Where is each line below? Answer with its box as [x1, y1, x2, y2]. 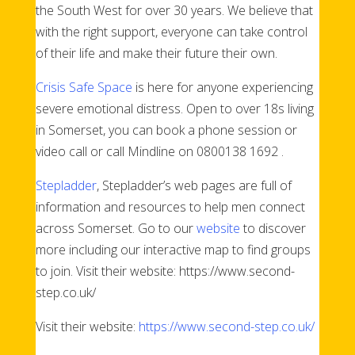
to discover [239, 219, 306, 237]
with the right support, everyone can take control [35, 22, 307, 40]
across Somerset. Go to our [35, 219, 197, 237]
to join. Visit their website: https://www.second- [35, 261, 295, 280]
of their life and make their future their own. [35, 44, 277, 62]
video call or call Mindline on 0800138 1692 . [35, 142, 284, 160]
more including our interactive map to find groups [35, 240, 311, 258]
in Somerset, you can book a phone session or [35, 120, 297, 139]
